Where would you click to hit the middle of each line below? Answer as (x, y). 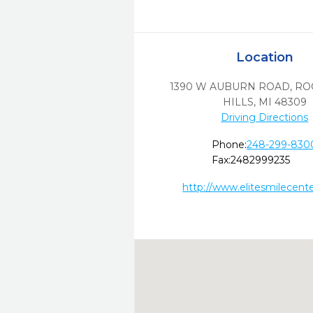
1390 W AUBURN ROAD (230, 87)
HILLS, (239, 102)
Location (264, 57)
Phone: (230, 145)
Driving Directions (265, 117)
